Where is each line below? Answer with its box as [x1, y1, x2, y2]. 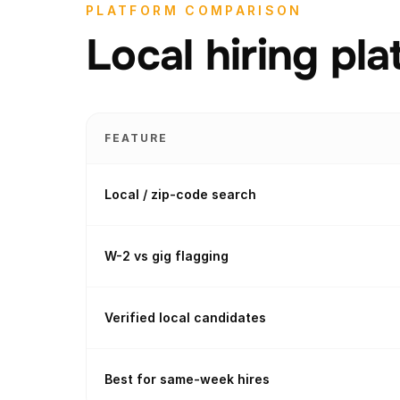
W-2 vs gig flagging [104, 248, 229, 263]
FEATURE [104, 131, 168, 145]
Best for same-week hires [104, 371, 270, 387]
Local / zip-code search [104, 187, 256, 202]
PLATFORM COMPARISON [86, 3, 303, 18]
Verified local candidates [104, 310, 266, 325]
